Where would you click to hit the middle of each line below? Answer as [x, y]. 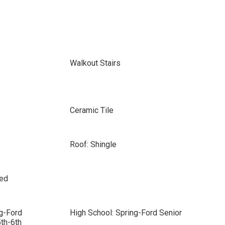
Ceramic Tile [91, 110]
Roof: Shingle [93, 144]
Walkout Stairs [95, 63]
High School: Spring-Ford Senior [126, 213]
